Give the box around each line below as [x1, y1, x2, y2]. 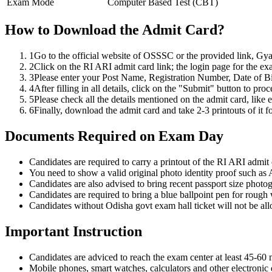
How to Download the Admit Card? [5, 22, 225, 38]
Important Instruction [5, 223, 142, 239]
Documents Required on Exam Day [5, 128, 223, 144]
